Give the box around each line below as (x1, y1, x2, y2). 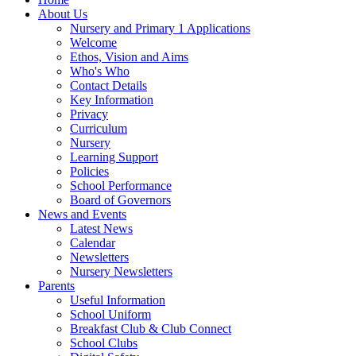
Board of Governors (70, 192, 171, 207)
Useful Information (70, 292, 165, 307)
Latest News (70, 221, 133, 235)
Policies (70, 164, 109, 178)
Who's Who (70, 64, 130, 78)
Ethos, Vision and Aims (70, 49, 188, 64)
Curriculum (70, 121, 127, 135)
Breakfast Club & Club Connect (70, 321, 231, 335)
